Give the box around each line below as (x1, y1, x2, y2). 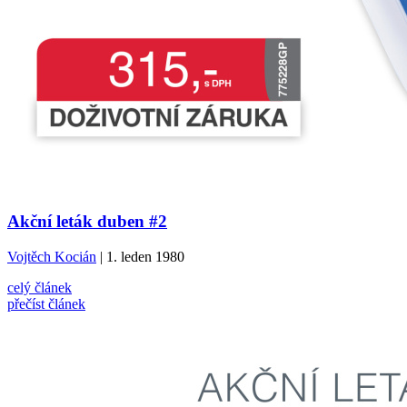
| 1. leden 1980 (96, 248, 184, 264)
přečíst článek (7, 295, 85, 312)
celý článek (7, 279, 72, 295)
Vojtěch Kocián (7, 248, 96, 264)
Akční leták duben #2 (7, 211, 167, 231)
